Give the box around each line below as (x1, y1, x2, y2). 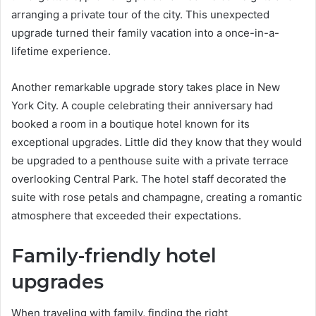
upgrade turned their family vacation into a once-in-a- (11, 25, 279, 39)
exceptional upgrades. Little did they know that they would (11, 135, 302, 149)
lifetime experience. (11, 44, 111, 58)
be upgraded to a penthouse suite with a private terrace (11, 153, 288, 167)
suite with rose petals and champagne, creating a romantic (11, 190, 302, 204)
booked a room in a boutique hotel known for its (11, 116, 250, 130)
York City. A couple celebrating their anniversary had (11, 98, 273, 112)
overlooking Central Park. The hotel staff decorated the (11, 171, 286, 186)
